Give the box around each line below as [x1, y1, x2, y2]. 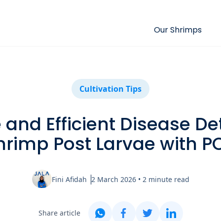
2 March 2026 [91, 175, 136, 184]
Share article [38, 208, 80, 218]
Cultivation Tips [79, 83, 142, 94]
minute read [148, 175, 189, 184]
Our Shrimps [154, 24, 202, 36]
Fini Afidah [51, 175, 87, 184]
